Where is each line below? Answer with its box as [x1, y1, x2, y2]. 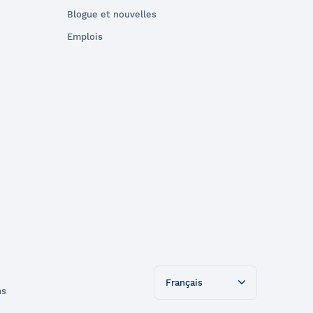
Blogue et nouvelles [67, 8, 156, 20]
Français [165, 277, 203, 288]
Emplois [67, 31, 103, 42]
